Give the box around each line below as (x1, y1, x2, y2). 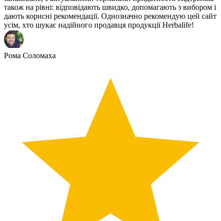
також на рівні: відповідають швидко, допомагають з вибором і (4, 3, 216, 12)
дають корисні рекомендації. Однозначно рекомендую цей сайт (4, 12, 217, 21)
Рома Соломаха (4, 51, 56, 60)
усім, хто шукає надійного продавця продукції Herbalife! (4, 21, 194, 30)
